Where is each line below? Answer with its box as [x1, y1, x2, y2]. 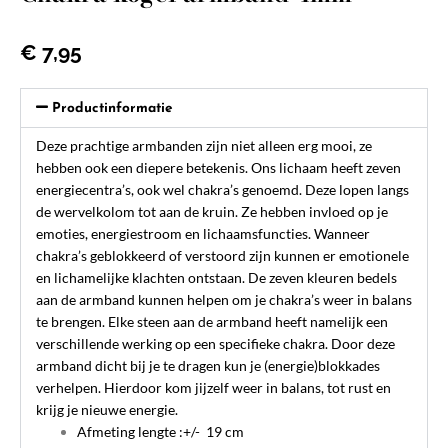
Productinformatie [52, 101, 174, 115]
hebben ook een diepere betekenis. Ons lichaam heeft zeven [36, 158, 401, 176]
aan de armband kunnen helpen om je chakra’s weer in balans [36, 290, 412, 308]
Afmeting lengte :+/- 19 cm [77, 422, 245, 440]
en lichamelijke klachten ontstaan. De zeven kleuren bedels [36, 268, 397, 286]
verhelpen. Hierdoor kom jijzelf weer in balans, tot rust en [36, 378, 391, 396]
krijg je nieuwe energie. [36, 400, 178, 418]
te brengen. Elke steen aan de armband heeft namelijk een [36, 312, 388, 330]
